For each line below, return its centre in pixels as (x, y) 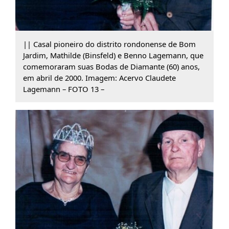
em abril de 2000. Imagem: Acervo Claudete (99, 78)
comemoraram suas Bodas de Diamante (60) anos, (111, 67)
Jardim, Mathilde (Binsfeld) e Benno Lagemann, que (113, 55)
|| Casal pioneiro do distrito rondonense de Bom (109, 44)
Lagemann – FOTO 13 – (63, 89)
